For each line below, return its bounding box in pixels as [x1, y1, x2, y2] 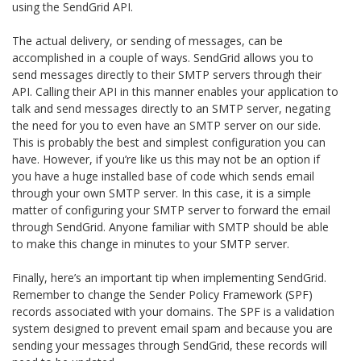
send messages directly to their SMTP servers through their [12, 67, 322, 83]
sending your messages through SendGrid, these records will [12, 338, 327, 354]
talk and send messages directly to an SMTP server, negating [12, 101, 330, 117]
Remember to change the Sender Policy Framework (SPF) [12, 287, 313, 303]
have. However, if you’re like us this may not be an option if [12, 151, 320, 168]
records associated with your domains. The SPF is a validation [12, 304, 334, 320]
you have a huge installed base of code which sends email [12, 168, 314, 185]
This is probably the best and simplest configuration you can [12, 135, 326, 151]
